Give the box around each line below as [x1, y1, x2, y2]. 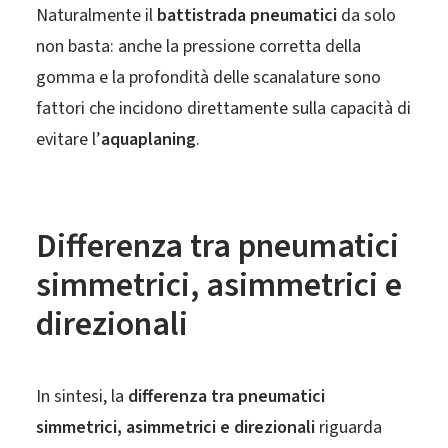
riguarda [315, 415, 382, 440]
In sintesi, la [36, 384, 128, 409]
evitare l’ [36, 127, 101, 152]
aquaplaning [101, 127, 196, 152]
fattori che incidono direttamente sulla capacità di [36, 96, 411, 121]
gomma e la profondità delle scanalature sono [36, 65, 381, 90]
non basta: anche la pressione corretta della [36, 34, 361, 59]
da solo [337, 3, 396, 28]
